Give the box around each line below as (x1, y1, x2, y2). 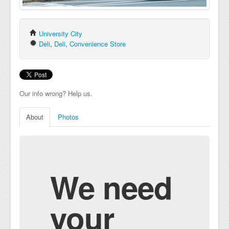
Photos (58, 112, 79, 122)
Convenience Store (70, 39, 126, 49)
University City (39, 29, 82, 38)
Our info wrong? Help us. (19, 88, 93, 98)
